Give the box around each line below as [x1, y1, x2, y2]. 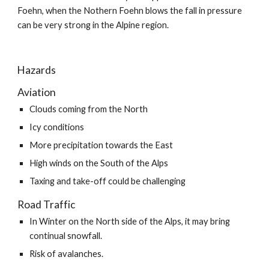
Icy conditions [29, 122, 85, 132]
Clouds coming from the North [29, 104, 148, 114]
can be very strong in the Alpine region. [17, 20, 169, 30]
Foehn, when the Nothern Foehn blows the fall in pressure [17, 5, 243, 16]
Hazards [17, 64, 56, 76]
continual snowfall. [29, 231, 103, 241]
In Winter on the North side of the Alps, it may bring [29, 216, 231, 226]
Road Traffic [17, 198, 76, 211]
